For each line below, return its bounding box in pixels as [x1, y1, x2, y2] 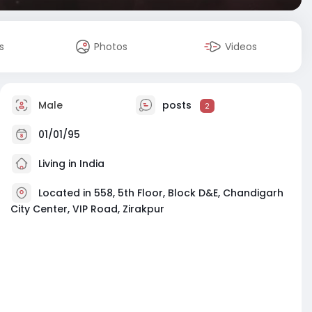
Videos [225, 40, 258, 54]
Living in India [36, 156, 104, 171]
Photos [94, 40, 128, 54]
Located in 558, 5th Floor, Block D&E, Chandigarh [38, 185, 283, 200]
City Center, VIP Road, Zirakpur [10, 202, 164, 216]
